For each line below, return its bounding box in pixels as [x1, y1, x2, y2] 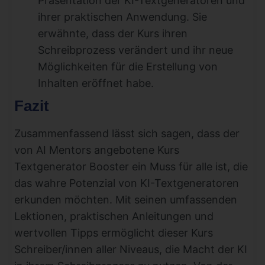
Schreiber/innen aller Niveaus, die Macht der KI [14, 243, 247, 256]
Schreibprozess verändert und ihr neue [38, 43, 233, 56]
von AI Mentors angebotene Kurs [14, 143, 179, 156]
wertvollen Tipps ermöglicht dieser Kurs [14, 226, 213, 239]
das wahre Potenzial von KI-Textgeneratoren [14, 176, 239, 189]
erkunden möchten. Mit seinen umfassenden [14, 193, 237, 206]
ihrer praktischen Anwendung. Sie [38, 10, 207, 23]
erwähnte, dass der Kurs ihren [38, 27, 188, 40]
